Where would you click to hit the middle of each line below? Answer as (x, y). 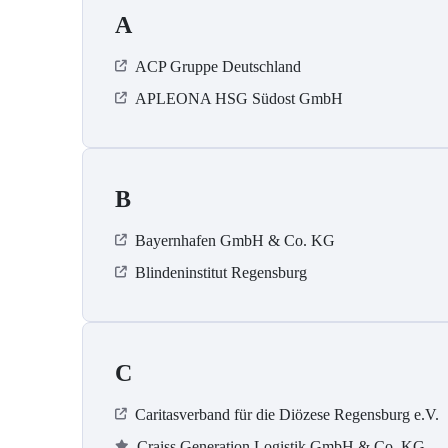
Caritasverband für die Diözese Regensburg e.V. (287, 415)
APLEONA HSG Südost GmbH (239, 99)
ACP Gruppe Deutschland (218, 67)
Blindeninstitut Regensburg (221, 273)
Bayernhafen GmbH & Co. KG (235, 241)
